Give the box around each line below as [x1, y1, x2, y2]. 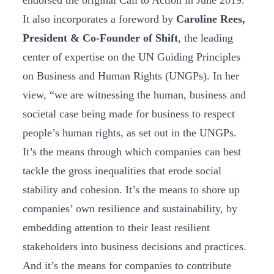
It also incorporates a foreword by [23, 13, 176, 25]
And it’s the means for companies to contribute [23, 259, 231, 272]
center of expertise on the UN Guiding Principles [23, 51, 240, 63]
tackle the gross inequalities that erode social [23, 165, 221, 177]
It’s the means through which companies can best [23, 146, 241, 158]
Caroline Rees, [176, 13, 245, 25]
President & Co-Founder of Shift [23, 32, 178, 44]
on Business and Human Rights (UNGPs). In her [23, 70, 239, 82]
